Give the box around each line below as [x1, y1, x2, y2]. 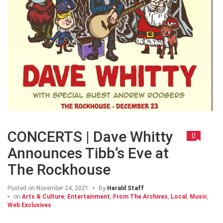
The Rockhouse [7, 161, 111, 179]
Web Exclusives [7, 202, 51, 209]
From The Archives [113, 193, 168, 201]
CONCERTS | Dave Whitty [7, 128, 173, 146]
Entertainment [67, 193, 110, 201]
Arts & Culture [22, 193, 64, 201]
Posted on [7, 185, 35, 192]
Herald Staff [107, 185, 144, 192]
